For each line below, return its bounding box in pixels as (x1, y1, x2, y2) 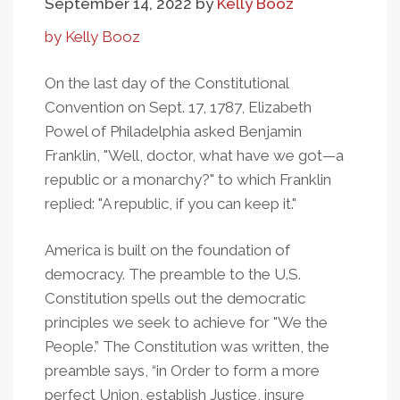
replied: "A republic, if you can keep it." (45, 195, 296, 212)
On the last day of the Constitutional (45, 74, 288, 92)
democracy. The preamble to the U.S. (45, 265, 301, 283)
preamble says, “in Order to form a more (45, 362, 320, 379)
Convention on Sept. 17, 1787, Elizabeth (45, 98, 312, 116)
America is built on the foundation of (45, 241, 290, 259)
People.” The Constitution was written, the (45, 337, 329, 355)
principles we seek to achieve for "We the (45, 313, 328, 331)
